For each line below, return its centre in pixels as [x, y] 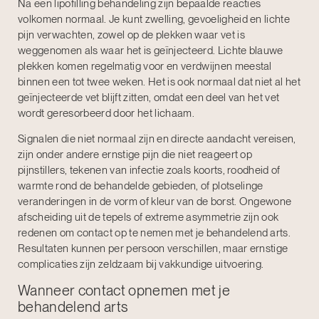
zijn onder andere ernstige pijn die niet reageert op [135, 155]
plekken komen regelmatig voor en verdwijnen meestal [145, 66]
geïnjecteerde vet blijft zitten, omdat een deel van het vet [149, 97]
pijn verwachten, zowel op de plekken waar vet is [131, 35]
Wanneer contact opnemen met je [124, 290]
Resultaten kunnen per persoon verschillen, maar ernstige [153, 249]
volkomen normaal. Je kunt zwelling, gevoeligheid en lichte [154, 19]
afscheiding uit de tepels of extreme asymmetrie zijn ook [148, 218]
